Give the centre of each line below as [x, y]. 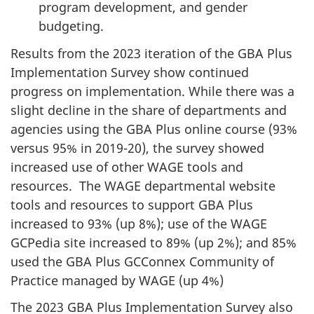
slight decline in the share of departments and [149, 110]
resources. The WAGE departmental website [143, 185]
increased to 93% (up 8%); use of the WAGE [139, 223]
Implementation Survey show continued [130, 72]
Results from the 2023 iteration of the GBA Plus [151, 53]
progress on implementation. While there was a [152, 91]
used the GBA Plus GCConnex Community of [142, 261]
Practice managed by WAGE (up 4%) [117, 280]
